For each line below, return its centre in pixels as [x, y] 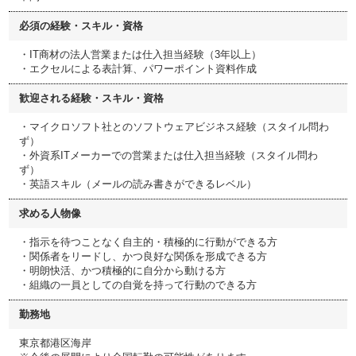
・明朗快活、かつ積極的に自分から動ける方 [122, 271]
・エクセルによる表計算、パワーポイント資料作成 [138, 69]
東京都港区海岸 [55, 343]
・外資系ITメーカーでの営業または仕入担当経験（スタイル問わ [168, 155]
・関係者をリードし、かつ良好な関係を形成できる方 [143, 256]
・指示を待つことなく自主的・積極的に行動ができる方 [148, 242]
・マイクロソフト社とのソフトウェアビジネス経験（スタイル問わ [174, 127]
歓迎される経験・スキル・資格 [91, 98]
